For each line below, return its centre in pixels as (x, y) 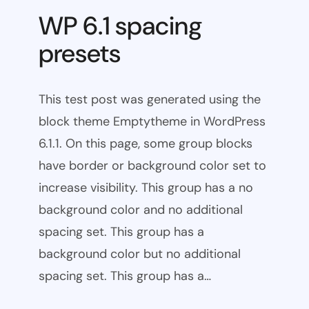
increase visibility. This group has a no (146, 188)
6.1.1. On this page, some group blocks (146, 144)
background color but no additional (140, 254)
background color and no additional (141, 210)
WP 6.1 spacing (120, 26)
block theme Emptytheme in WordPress (152, 122)
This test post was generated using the (150, 100)
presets (80, 53)
